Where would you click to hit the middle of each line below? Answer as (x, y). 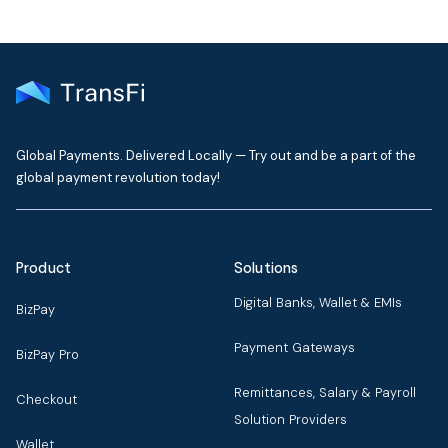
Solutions (266, 268)
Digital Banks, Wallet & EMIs (318, 303)
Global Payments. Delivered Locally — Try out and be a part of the (216, 156)
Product (44, 268)
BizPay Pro (47, 355)
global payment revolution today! (118, 178)
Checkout (46, 400)
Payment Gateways (294, 348)
